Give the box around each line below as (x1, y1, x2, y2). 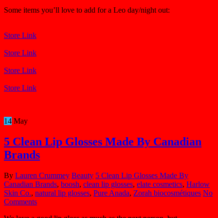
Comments (4, 198, 37, 206)
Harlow (186, 180, 210, 189)
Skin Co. (4, 189, 31, 198)
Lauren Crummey (15, 171, 70, 180)
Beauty (72, 171, 93, 180)
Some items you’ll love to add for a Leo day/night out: (4, 6, 170, 15)
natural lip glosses (35, 189, 90, 198)
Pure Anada (93, 189, 129, 198)
